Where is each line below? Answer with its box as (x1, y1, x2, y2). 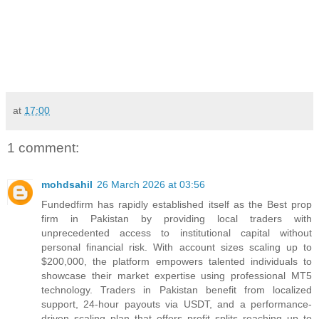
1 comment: (7, 140, 79, 156)
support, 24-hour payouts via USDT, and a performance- (41, 298, 312, 310)
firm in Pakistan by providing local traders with (41, 213, 312, 225)
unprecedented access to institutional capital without (41, 227, 312, 239)
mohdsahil (41, 179, 93, 191)
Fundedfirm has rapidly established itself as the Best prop (41, 199, 312, 211)
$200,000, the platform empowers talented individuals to (41, 256, 312, 268)
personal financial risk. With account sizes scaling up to (41, 241, 312, 253)
